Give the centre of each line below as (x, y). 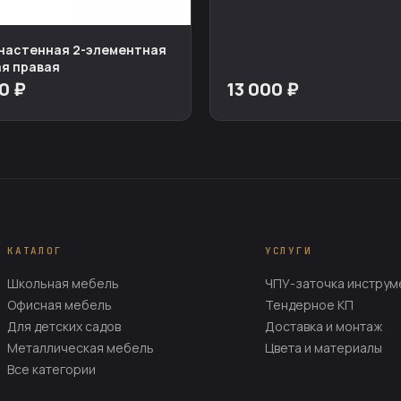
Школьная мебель (63, 284)
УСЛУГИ (288, 251)
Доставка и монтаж (323, 327)
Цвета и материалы (323, 348)
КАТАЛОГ (34, 251)
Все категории (51, 370)
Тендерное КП (309, 305)
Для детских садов (64, 327)
